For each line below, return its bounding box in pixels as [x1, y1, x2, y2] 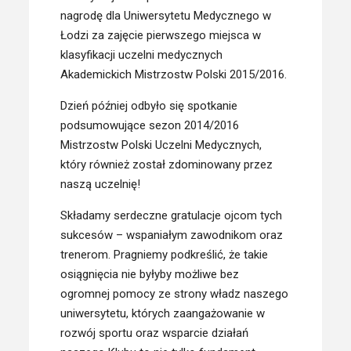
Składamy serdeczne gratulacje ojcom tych [60, 208, 283, 223]
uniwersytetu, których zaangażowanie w [60, 306, 266, 320]
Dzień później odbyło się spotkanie [60, 99, 238, 113]
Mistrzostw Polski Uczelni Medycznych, [60, 138, 262, 152]
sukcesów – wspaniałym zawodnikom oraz [60, 228, 284, 242]
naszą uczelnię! [60, 177, 141, 191]
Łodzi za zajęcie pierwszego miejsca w [60, 28, 262, 42]
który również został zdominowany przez [60, 157, 273, 172]
